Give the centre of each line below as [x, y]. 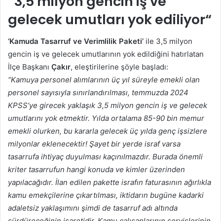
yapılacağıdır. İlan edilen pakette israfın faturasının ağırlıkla [110, 182]
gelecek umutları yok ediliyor [107, 19]
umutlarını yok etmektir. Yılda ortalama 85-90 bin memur [106, 118]
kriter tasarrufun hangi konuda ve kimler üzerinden [96, 169]
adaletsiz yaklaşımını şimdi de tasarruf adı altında [93, 208]
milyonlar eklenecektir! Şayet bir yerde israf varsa [94, 144]
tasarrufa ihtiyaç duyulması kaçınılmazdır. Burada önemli [105, 157]
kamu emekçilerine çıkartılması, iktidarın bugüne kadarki [106, 195]
